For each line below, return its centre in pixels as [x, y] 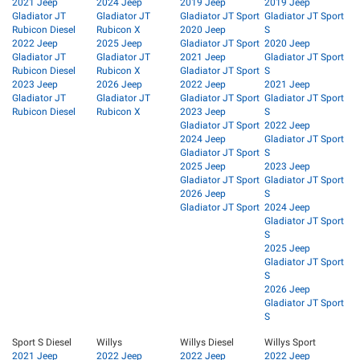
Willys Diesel [207, 343]
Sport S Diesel [42, 343]
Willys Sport [290, 343]
